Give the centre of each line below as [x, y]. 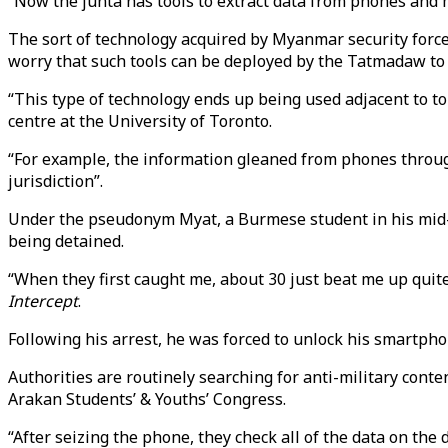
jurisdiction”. [55, 181]
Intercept [43, 301]
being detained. [66, 241]
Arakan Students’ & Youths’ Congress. [147, 399]
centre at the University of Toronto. [140, 121]
